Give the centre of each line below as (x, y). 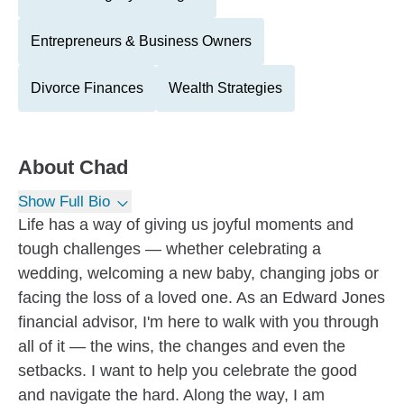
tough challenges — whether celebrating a (170, 249)
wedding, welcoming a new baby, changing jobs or (198, 273)
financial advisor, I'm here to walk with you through (198, 322)
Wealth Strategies (225, 88)
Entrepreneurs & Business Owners (141, 41)
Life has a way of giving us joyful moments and (186, 225)
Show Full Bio (64, 202)
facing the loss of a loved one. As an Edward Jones (202, 298)
